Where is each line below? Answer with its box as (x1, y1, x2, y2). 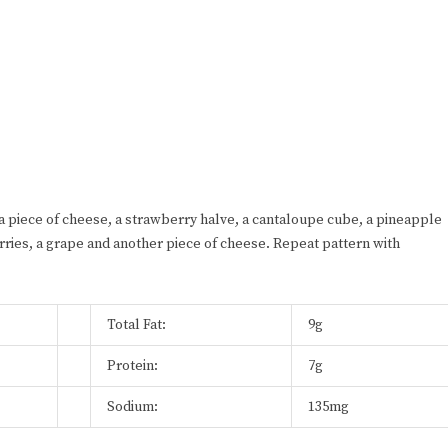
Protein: (107, 357, 158, 376)
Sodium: (107, 398, 158, 417)
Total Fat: (107, 316, 166, 335)
